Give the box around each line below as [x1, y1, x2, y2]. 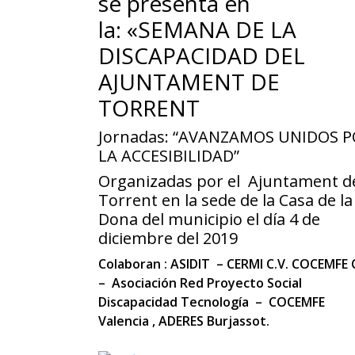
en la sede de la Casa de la [162, 189, 353, 212]
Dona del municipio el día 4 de [98, 208, 320, 231]
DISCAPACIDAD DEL [98, 40, 305, 71]
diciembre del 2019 [98, 227, 238, 250]
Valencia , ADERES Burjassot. [98, 312, 269, 330]
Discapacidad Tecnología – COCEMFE [98, 293, 325, 311]
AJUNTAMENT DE [98, 67, 280, 97]
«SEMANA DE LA [127, 14, 296, 45]
